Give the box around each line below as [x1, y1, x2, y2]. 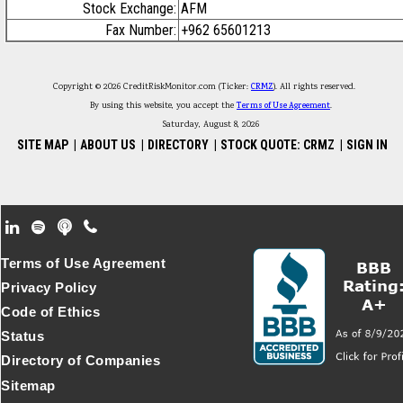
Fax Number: [105, 22, 176, 39]
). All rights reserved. [273, 80, 369, 94]
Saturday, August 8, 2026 [163, 118, 259, 131]
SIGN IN [346, 138, 389, 152]
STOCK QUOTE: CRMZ [220, 138, 336, 152]
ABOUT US [80, 138, 137, 152]
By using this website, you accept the [90, 99, 237, 112]
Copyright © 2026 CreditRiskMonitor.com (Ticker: [53, 80, 251, 94]
